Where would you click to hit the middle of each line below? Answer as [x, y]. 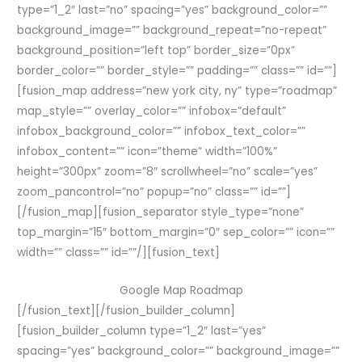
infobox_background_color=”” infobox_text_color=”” [162, 132]
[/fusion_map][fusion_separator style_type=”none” [161, 213]
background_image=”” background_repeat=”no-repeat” [172, 31]
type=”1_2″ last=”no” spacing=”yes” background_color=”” [173, 11]
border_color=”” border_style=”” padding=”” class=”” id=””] [177, 71]
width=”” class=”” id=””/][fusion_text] [119, 253]
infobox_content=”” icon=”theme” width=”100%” [147, 152]
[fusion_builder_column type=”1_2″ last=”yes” [142, 331]
